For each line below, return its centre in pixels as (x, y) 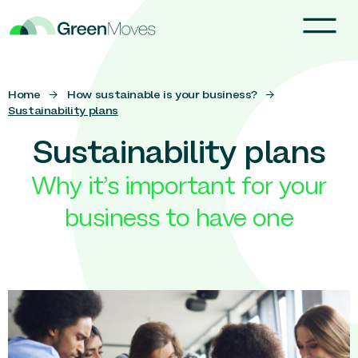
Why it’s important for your (179, 188)
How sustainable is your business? (162, 95)
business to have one (179, 220)
